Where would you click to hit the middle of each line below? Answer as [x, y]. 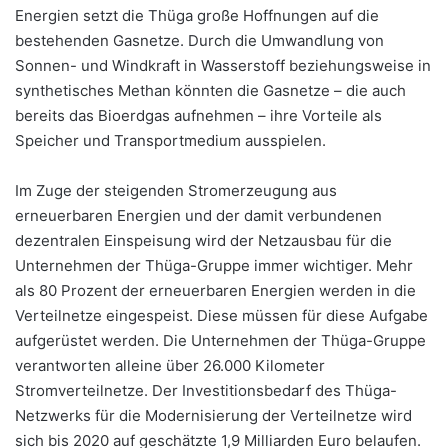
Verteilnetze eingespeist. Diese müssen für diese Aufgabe [221, 316]
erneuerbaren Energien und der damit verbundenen [198, 216]
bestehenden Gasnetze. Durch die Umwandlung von [199, 41]
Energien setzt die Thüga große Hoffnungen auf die [197, 16]
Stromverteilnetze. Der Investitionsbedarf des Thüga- [206, 391]
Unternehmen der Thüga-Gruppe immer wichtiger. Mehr [214, 266]
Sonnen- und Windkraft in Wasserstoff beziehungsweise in [223, 66]
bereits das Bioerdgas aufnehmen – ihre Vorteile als [198, 116]
